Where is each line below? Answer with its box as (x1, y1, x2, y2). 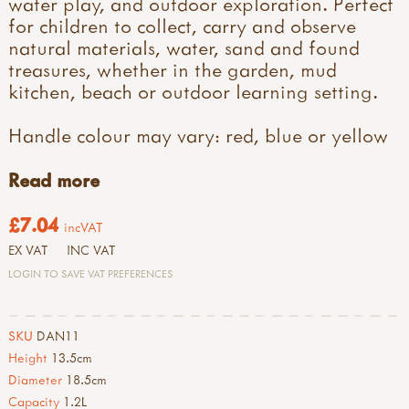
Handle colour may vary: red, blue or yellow (8, 122, 388, 149)
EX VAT (8, 241, 48, 258)
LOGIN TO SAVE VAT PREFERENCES (8, 266, 173, 280)
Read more (8, 167, 100, 194)
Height (8, 348, 47, 366)
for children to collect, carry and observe (8, 12, 356, 38)
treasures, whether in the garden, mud (8, 56, 337, 82)
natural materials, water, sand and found (8, 34, 360, 60)
